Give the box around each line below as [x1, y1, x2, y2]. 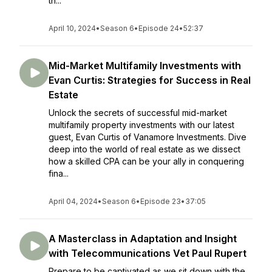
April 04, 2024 [49, 197, 98, 206]
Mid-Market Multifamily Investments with [49, 59, 241, 72]
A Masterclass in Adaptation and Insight [49, 233, 237, 245]
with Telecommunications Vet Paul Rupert [49, 247, 246, 259]
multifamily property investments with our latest [49, 120, 234, 130]
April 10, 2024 [49, 24, 96, 33]
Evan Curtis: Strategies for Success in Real [49, 74, 251, 86]
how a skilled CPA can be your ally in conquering [49, 156, 244, 166]
